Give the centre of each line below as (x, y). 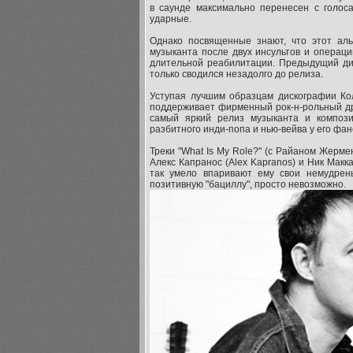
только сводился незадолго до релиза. (236, 74)
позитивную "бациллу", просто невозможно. (248, 184)
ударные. (171, 19)
